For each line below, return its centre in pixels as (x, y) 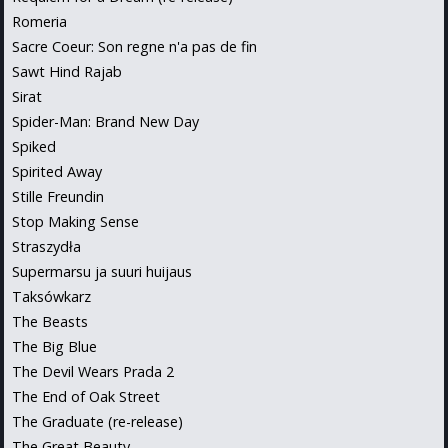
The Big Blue (54, 346)
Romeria (39, 21)
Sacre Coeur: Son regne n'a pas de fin (134, 46)
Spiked (34, 146)
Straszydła (46, 246)
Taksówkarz (51, 296)
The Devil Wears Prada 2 (93, 371)
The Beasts (50, 321)
